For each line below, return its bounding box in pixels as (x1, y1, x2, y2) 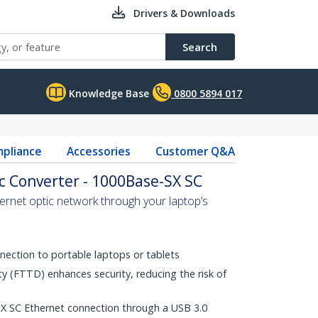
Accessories (66, 143, 131, 159)
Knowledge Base (66, 87, 149, 100)
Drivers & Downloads (133, 6, 235, 20)
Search (182, 40, 217, 54)
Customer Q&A (155, 143, 235, 159)
